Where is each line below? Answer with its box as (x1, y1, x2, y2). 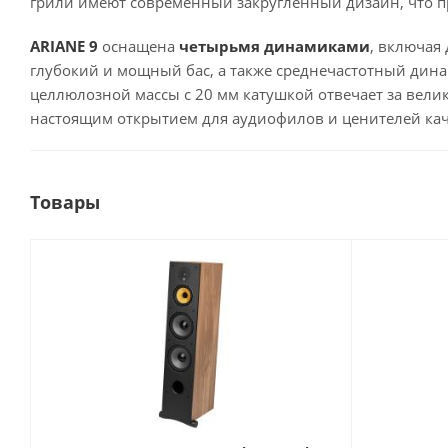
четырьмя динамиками (179, 36, 370, 57)
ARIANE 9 (30, 36, 98, 57)
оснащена (98, 36, 179, 57)
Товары (30, 190, 100, 215)
